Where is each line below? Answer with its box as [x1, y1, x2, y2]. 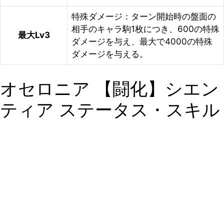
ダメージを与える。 [71, 49, 148, 59]
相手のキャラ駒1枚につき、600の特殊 [71, 24, 219, 34]
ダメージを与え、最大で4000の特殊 [71, 36, 212, 46]
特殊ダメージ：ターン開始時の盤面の [71, 11, 216, 21]
